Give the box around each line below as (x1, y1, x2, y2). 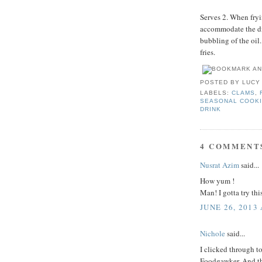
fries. (200, 47, 215, 58)
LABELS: (200, 89, 232, 96)
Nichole (200, 228, 225, 239)
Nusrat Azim (200, 160, 239, 171)
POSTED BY (200, 78, 243, 85)
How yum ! (200, 175, 235, 186)
